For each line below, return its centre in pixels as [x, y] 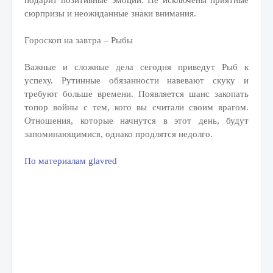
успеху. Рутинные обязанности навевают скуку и [136, 80]
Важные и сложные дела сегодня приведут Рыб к [136, 67]
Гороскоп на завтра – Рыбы [79, 40]
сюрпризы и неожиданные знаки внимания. [110, 13]
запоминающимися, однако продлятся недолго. [119, 134]
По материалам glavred [71, 161]
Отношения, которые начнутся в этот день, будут [136, 121]
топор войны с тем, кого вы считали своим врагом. [136, 107]
